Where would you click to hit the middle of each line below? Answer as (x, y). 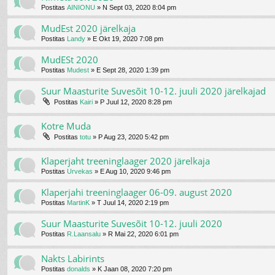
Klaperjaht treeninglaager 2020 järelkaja (126, 161)
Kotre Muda (66, 126)
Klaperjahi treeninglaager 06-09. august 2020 (137, 192)
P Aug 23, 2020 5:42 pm (134, 137)
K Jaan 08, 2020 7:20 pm (135, 269)
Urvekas (80, 172)
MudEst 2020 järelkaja (88, 29)
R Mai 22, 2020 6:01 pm (143, 234)
